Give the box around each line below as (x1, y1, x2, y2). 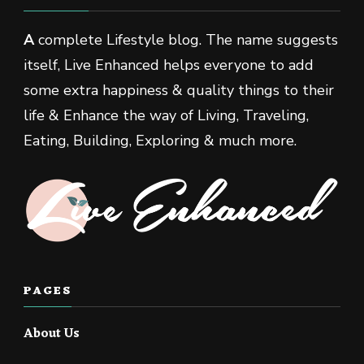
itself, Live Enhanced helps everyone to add (24, 54, 314, 75)
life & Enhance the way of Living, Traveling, (24, 105, 309, 125)
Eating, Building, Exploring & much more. (24, 130, 297, 150)
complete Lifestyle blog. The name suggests (34, 29, 338, 50)
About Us (24, 323, 80, 346)
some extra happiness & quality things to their (24, 80, 334, 100)
